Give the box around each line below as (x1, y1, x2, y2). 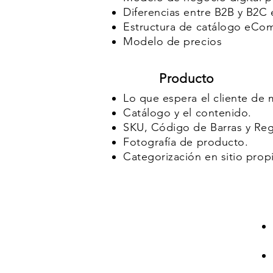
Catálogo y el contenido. (123, 106, 252, 119)
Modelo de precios (123, 35, 222, 48)
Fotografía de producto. (123, 135, 249, 149)
